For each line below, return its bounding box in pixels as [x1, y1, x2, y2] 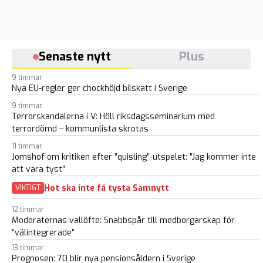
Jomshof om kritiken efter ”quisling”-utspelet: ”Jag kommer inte [12, 151, 256, 163]
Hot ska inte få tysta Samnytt [44, 182, 169, 194]
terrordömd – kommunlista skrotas [12, 123, 149, 134]
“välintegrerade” [12, 227, 75, 238]
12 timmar [12, 205, 44, 214]
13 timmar [12, 243, 44, 252]
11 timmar [12, 141, 42, 151]
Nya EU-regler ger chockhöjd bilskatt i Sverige [12, 83, 187, 94]
